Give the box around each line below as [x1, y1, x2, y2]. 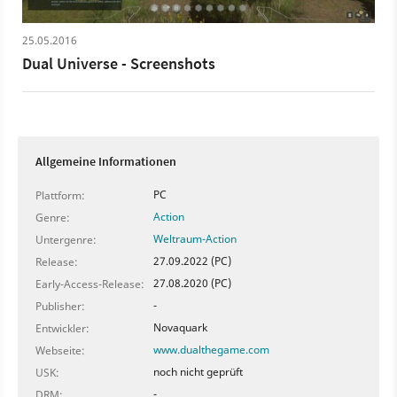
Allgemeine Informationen [35, 153, 176, 170]
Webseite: [35, 343, 85, 359]
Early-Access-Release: [35, 276, 144, 292]
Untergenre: [35, 232, 97, 248]
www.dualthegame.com [153, 342, 269, 358]
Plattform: [35, 188, 85, 204]
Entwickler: [35, 321, 90, 337]
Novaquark [153, 320, 207, 336]
